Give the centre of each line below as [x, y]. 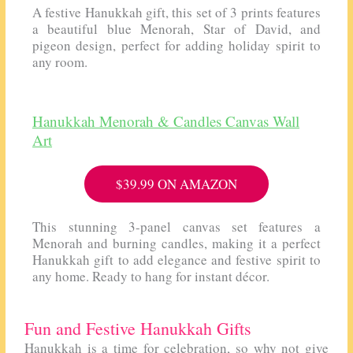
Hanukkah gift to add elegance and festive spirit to [176, 259]
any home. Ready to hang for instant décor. [151, 276]
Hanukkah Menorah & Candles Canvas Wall [166, 121]
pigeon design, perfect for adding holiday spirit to [176, 46]
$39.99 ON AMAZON [176, 184]
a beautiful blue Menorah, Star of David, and [176, 29]
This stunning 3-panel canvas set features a [176, 226]
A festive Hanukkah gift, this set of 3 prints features [176, 13]
